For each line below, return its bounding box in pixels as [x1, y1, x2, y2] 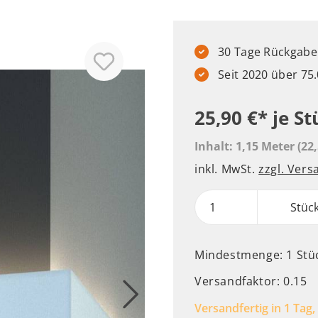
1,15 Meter [236, 138, 297, 154]
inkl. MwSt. [194, 161, 259, 177]
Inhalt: [194, 138, 236, 154]
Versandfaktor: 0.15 [194, 273, 307, 289]
